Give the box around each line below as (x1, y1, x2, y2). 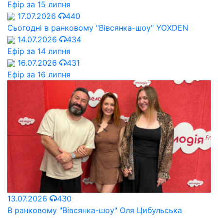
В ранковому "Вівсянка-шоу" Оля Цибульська (7, 205, 182, 215)
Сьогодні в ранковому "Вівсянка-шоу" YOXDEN (7, 22, 188, 33)
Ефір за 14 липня (7, 46, 71, 56)
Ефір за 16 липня (7, 69, 71, 79)
